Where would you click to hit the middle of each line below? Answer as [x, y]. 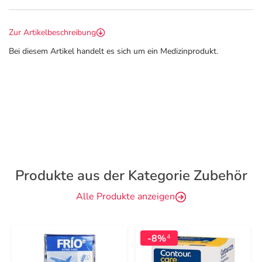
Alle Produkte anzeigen [125, 196]
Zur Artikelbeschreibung [52, 32]
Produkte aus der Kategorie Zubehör [131, 175]
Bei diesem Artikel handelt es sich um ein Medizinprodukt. [113, 51]
